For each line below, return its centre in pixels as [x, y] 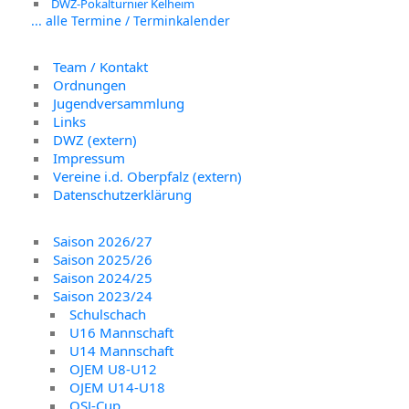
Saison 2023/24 [103, 295]
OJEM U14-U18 [118, 387]
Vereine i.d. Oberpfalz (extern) [148, 177]
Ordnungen [90, 85]
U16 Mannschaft [122, 332]
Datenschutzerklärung [123, 195]
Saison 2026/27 [103, 241]
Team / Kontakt [101, 67]
